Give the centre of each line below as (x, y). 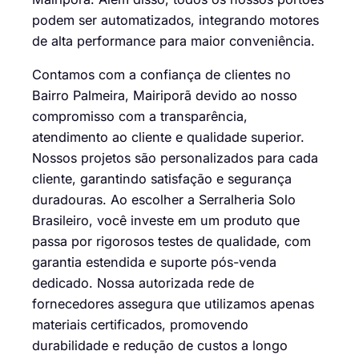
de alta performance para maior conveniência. (173, 40)
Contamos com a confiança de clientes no (161, 74)
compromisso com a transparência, (140, 116)
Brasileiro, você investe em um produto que (166, 220)
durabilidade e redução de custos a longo (160, 345)
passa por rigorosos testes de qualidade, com (171, 241)
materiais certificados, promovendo (140, 324)
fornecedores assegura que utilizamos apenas (173, 303)
